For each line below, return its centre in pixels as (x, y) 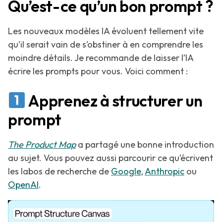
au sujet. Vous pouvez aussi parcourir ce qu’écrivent (111, 158)
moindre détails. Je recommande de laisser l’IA (101, 58)
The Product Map (42, 144)
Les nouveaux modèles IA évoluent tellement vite (106, 31)
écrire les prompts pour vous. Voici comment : (98, 71)
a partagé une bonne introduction (145, 144)
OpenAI (23, 185)
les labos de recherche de (59, 171)
